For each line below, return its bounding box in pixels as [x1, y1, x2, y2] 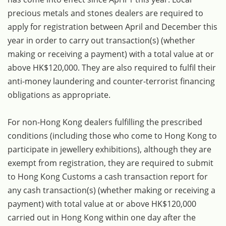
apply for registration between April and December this [8, 21, 217, 32]
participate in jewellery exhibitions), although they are [8, 143, 211, 155]
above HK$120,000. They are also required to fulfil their [8, 62, 216, 73]
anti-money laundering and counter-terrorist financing [8, 75, 215, 87]
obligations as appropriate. [8, 89, 110, 100]
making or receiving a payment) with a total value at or [8, 48, 214, 60]
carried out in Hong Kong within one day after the [8, 211, 196, 223]
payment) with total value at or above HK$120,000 [8, 198, 196, 209]
